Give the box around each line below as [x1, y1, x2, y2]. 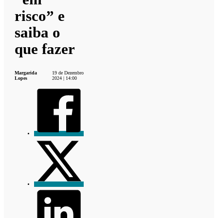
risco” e [15, 7, 65, 24]
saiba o [15, 23, 61, 41]
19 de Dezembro [52, 70, 84, 75]
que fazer [15, 40, 75, 57]
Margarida [15, 70, 37, 75]
